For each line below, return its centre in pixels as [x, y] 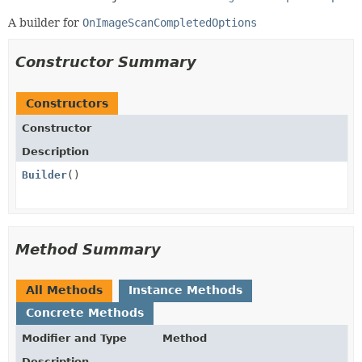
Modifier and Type [74, 338]
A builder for [45, 22]
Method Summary [88, 249]
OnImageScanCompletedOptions [170, 22]
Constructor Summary [106, 61]
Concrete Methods [85, 312]
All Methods [64, 290]
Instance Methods [185, 290]
